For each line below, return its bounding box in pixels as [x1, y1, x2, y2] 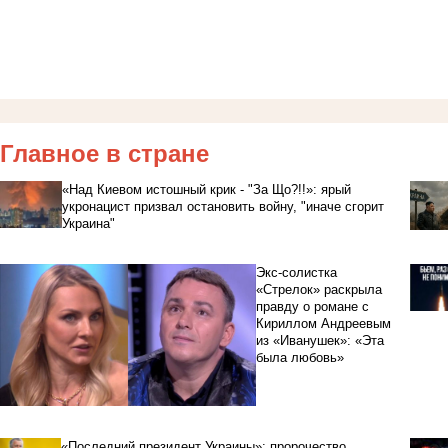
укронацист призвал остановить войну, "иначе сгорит [61, 199, 384, 215]
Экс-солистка [255, 265, 337, 281]
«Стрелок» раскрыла [255, 282, 382, 298]
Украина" [61, 216, 115, 232]
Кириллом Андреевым [255, 316, 391, 332]
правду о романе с [255, 299, 369, 315]
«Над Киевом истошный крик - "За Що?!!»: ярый [61, 182, 351, 198]
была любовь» [255, 350, 344, 366]
